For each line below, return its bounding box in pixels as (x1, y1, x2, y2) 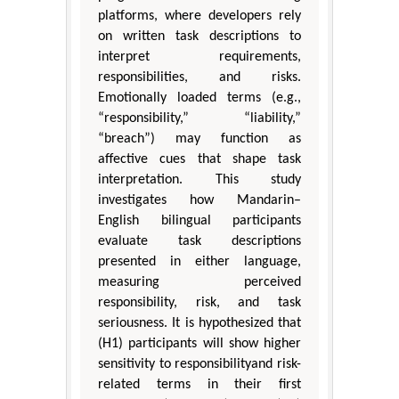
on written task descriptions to (98, 29, 301, 45)
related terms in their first (98, 378, 301, 393)
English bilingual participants (98, 214, 301, 229)
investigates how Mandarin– (98, 193, 301, 208)
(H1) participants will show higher (98, 337, 301, 352)
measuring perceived (98, 275, 301, 290)
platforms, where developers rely (98, 9, 301, 24)
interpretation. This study (98, 173, 301, 188)
